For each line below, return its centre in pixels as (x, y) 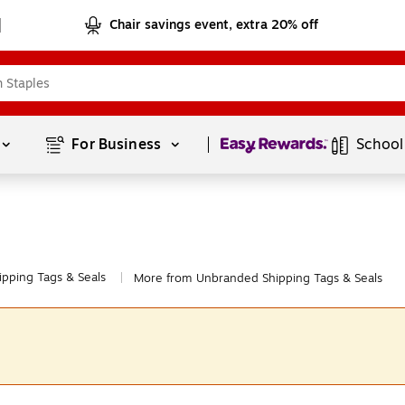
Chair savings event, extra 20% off (214, 25)
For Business (118, 145)
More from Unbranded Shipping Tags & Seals (258, 278)
